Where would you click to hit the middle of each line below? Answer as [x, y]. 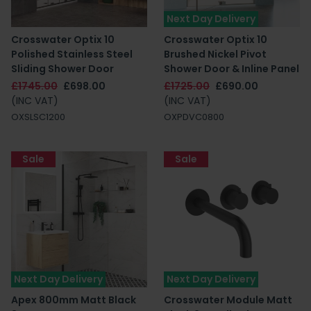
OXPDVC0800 [194, 117]
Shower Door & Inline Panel [232, 69]
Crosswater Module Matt [228, 300]
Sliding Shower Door [62, 69]
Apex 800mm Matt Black [74, 300]
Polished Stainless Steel [72, 54]
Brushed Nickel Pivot [215, 54]
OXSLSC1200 [38, 117]
